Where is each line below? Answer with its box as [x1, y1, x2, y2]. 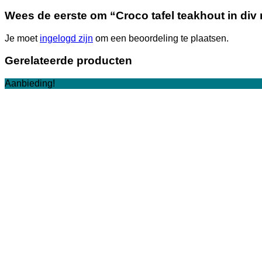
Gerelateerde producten [5, 54, 132, 67]
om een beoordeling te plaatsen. [93, 33, 229, 43]
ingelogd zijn [40, 33, 93, 43]
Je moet [5, 33, 40, 43]
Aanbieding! [5, 78, 55, 89]
